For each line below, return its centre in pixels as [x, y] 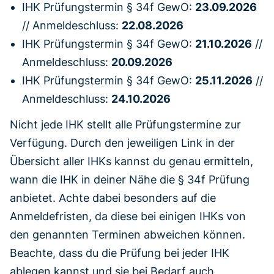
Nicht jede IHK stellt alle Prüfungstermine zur [125, 124]
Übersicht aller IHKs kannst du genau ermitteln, [131, 161]
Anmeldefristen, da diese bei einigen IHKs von [128, 216]
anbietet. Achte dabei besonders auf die [113, 198]
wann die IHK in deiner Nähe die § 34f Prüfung [130, 179]
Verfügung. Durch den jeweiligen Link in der [122, 143]
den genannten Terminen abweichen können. [128, 234]
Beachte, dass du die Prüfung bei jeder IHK [120, 253]
